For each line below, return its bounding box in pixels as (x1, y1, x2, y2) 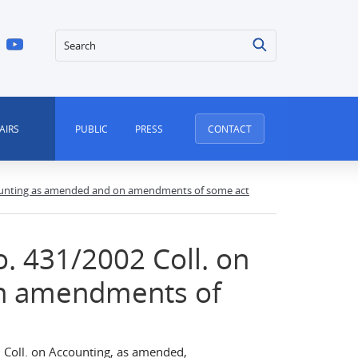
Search (54, 30, 97, 48)
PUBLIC (74, 122, 108, 135)
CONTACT (208, 122, 253, 135)
